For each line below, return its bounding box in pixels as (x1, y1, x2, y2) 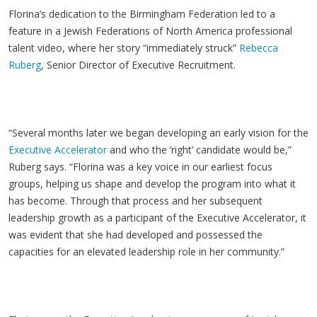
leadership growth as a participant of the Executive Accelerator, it (8, 211, 306, 224)
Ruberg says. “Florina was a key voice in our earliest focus (8, 160, 272, 173)
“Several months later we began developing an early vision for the (8, 126, 309, 139)
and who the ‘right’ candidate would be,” (107, 143, 292, 156)
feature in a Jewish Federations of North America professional (8, 24, 292, 38)
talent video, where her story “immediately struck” (8, 41, 239, 54)
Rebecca (239, 41, 278, 54)
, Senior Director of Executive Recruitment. (41, 58, 236, 71)
